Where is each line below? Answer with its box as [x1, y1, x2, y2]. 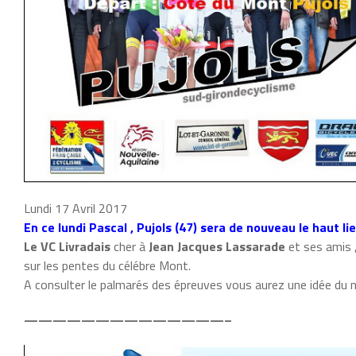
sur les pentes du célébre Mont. [24, 255, 191, 275]
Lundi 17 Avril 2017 [24, 198, 127, 218]
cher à [110, 236, 149, 256]
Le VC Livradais [24, 236, 110, 256]
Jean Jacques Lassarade [149, 236, 285, 256]
